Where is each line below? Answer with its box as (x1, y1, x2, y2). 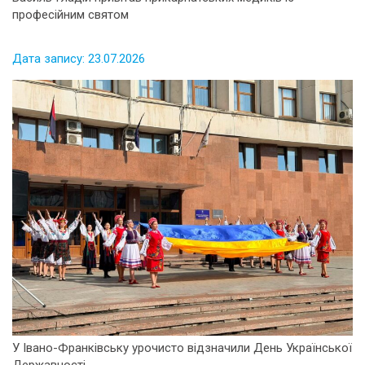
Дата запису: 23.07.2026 (12, 51, 145, 67)
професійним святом (12, 7, 129, 23)
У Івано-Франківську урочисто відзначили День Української (12, 340, 352, 355)
